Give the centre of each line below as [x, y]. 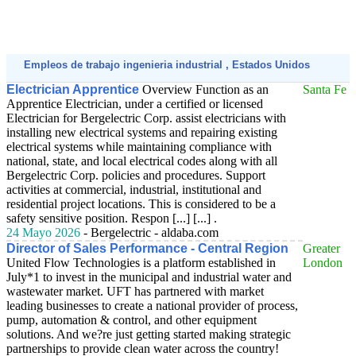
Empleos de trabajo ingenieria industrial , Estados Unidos [165, 65]
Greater [321, 248]
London [323, 263]
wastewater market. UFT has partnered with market [135, 291]
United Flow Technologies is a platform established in [141, 263]
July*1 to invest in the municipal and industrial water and [149, 277]
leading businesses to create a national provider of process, [152, 306]
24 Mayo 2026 [43, 232]
